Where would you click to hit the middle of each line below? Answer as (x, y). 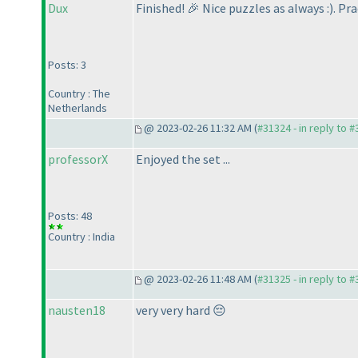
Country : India (82, 237)
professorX (78, 159)
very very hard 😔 (181, 310)
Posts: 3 (67, 65)
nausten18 (77, 310)
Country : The (79, 94)
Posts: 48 (70, 216)
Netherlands (78, 108)
